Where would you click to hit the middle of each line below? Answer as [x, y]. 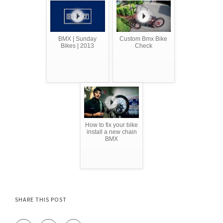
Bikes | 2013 [78, 46]
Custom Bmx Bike [144, 39]
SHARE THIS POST [41, 199]
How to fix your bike [111, 125]
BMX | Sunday [78, 39]
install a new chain [111, 132]
